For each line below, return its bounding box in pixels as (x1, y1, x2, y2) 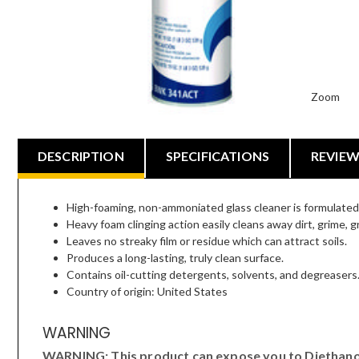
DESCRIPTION (38, 148, 124, 163)
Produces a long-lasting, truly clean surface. (67, 251, 284, 264)
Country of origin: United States (67, 284, 228, 298)
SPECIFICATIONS (165, 148, 270, 163)
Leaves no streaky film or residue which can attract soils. (67, 234, 347, 248)
